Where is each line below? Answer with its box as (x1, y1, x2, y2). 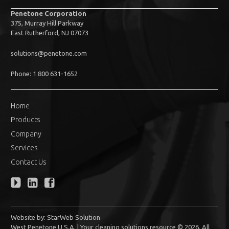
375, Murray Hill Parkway (11, 19, 84, 27)
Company (11, 129, 42, 138)
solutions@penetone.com (11, 49, 87, 57)
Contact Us (11, 158, 47, 167)
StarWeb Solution (47, 214, 101, 221)
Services (11, 144, 38, 152)
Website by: (11, 214, 48, 221)
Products (11, 116, 41, 124)
